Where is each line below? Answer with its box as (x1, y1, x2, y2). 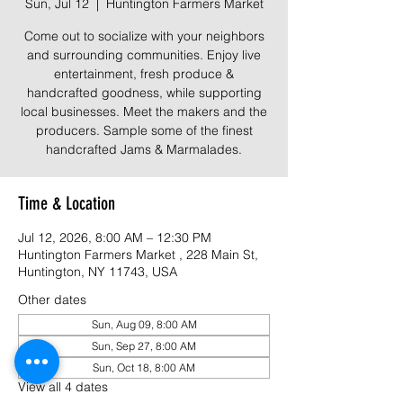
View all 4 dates (18, 378, 108, 395)
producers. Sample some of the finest (35, 121, 253, 139)
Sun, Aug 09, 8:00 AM (91, 317, 197, 331)
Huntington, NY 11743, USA (18, 263, 177, 280)
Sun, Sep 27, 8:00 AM (92, 338, 196, 353)
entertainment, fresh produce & (54, 65, 234, 82)
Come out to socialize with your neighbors (23, 27, 264, 44)
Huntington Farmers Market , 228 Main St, (18, 246, 258, 263)
